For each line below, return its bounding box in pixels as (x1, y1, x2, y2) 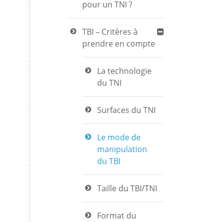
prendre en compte (82, 38, 155, 49)
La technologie (97, 65, 152, 76)
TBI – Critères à (82, 26, 138, 37)
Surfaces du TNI (97, 105, 156, 115)
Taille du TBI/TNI (97, 183, 157, 194)
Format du (97, 210, 136, 221)
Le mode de (97, 132, 141, 143)
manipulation (97, 144, 147, 155)
